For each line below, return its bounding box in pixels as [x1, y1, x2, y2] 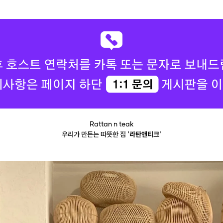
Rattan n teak [89, 119, 134, 128]
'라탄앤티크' [126, 129, 161, 139]
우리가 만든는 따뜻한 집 [62, 129, 126, 139]
